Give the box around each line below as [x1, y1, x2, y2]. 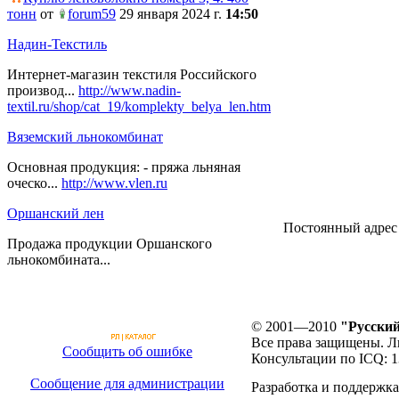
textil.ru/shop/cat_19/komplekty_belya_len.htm [7, 99, 271, 114]
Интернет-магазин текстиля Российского [7, 67, 256, 82]
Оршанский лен [7, 206, 104, 221]
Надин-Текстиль [7, 37, 107, 52]
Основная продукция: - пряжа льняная [7, 159, 240, 175]
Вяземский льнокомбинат [7, 129, 163, 144]
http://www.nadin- [78, 83, 181, 98]
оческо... [7, 175, 61, 191]
